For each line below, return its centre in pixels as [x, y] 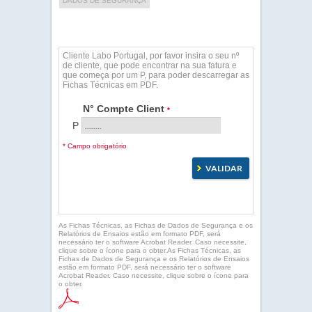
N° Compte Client [125, 109]
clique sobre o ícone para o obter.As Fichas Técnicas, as [150, 250]
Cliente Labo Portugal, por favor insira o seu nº [151, 56]
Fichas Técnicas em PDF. [110, 85]
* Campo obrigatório [95, 146]
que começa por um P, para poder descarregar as [156, 75]
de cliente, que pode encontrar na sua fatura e [150, 65]
